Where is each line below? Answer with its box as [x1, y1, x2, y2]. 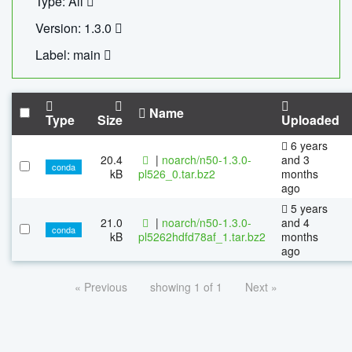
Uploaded [281, 110, 339, 129]
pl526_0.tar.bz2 [138, 165, 215, 181]
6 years [288, 137, 328, 153]
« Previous [75, 278, 127, 295]
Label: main [35, 45, 104, 64]
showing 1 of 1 [150, 278, 222, 295]
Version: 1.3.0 [35, 18, 115, 37]
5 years [288, 200, 328, 216]
